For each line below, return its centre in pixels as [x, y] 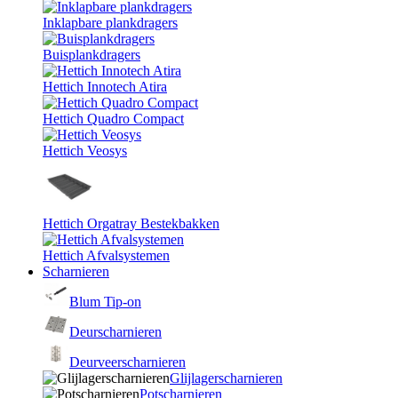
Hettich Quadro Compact [113, 119]
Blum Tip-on [105, 302]
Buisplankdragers [92, 55]
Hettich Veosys [85, 151]
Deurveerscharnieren [127, 362]
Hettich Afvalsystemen [106, 255]
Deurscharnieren [115, 332]
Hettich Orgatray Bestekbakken [131, 223]
